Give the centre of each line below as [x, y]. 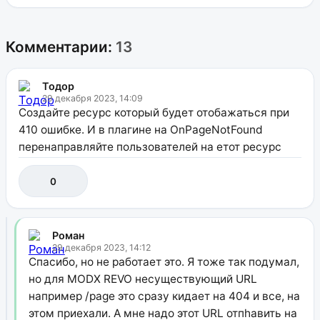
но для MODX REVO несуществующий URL [142, 279]
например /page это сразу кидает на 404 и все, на [164, 296]
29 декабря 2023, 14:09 [92, 98]
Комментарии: [61, 46]
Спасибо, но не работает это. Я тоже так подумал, [164, 261]
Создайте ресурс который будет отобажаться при [154, 112]
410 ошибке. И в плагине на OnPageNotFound [140, 129]
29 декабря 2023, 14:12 [101, 247]
